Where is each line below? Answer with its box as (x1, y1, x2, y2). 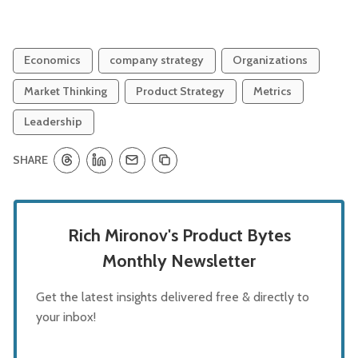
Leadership (24, 114, 83, 129)
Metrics (253, 83, 292, 98)
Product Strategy (136, 83, 225, 98)
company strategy (109, 53, 205, 68)
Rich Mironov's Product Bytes (67, 224, 291, 245)
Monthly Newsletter (102, 249, 256, 271)
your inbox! (36, 308, 96, 324)
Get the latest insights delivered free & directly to (36, 288, 309, 304)
